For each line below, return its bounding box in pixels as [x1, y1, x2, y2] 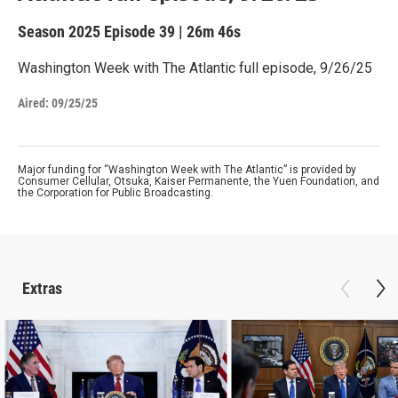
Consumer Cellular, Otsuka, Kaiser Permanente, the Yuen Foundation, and [18, 175, 379, 187]
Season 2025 [18, 22, 104, 41]
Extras [22, 279, 62, 298]
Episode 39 [104, 22, 175, 41]
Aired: [18, 96, 49, 110]
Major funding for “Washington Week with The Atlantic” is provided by [18, 163, 356, 176]
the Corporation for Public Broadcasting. [18, 187, 213, 199]
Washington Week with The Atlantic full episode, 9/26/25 [18, 60, 372, 76]
